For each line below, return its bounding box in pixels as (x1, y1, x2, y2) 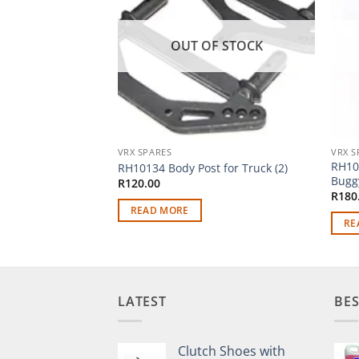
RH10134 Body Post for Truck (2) (117, 159, 288, 175)
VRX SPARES (117, 146, 172, 159)
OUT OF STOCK (170, 37, 263, 54)
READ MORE (130, 204, 189, 216)
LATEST (118, 292, 167, 310)
